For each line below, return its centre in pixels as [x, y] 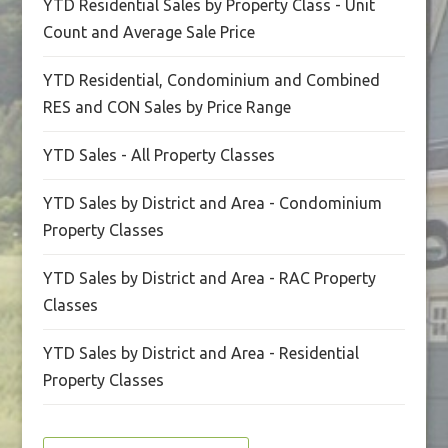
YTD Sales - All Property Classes [158, 155]
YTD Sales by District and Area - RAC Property [209, 278]
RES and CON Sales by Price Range [166, 107]
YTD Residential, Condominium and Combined [211, 80]
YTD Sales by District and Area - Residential [200, 353]
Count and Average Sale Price [148, 32]
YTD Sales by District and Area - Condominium [212, 203]
